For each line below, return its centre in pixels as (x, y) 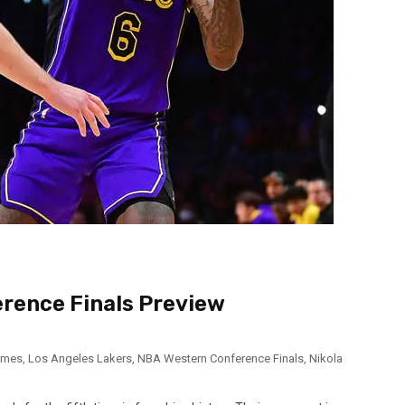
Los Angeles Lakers (80, 358)
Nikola (326, 358)
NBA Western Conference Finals (221, 358)
